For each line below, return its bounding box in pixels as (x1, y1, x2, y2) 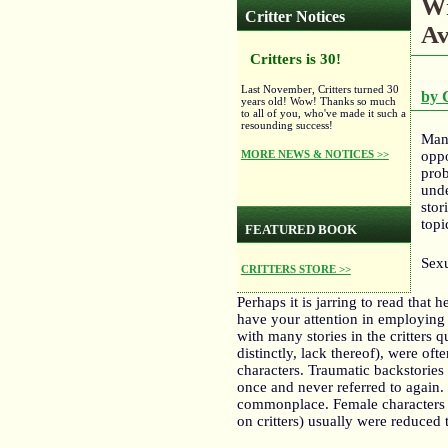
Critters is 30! (249, 50, 341, 67)
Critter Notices (245, 7, 346, 25)
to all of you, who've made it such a (240, 106, 406, 119)
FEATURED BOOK (245, 223, 358, 238)
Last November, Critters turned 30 (240, 82, 399, 95)
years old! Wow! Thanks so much (240, 94, 396, 107)
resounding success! (240, 118, 333, 131)
